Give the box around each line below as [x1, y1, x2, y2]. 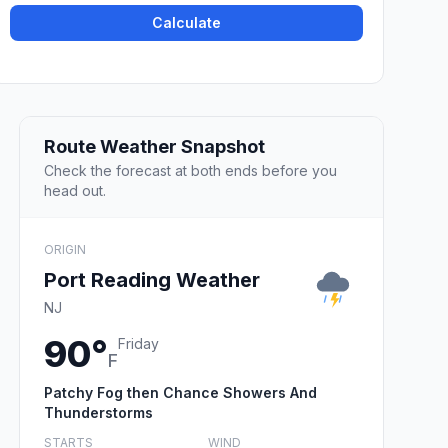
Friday [118, 334, 159, 352]
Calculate [152, 14, 222, 32]
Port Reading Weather [44, 267, 260, 292]
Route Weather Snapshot [44, 135, 265, 157]
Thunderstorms [44, 403, 153, 421]
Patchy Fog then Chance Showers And [44, 383, 317, 401]
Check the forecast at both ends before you [44, 161, 337, 179]
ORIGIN [44, 241, 86, 257]
